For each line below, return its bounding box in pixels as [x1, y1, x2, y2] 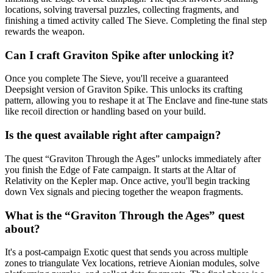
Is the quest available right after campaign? [5, 129, 221, 142]
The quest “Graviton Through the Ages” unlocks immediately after [5, 153, 261, 164]
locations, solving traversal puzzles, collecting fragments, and [5, 4, 239, 15]
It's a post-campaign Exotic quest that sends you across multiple [5, 247, 248, 258]
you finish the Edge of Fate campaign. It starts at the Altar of [5, 164, 236, 175]
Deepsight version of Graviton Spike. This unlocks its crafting [5, 84, 243, 95]
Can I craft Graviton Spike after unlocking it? [5, 48, 235, 62]
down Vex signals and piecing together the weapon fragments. [5, 186, 243, 197]
